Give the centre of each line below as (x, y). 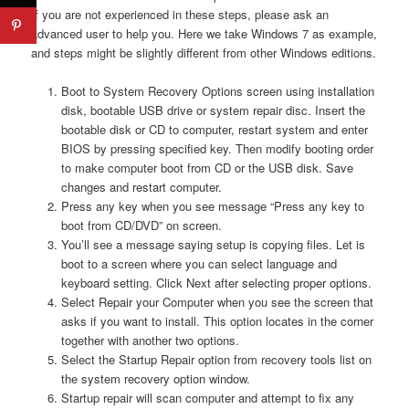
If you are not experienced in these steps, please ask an (180, 14)
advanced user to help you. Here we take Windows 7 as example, (204, 33)
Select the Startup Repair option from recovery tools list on (216, 359)
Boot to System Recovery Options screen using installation (217, 90)
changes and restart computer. (141, 186)
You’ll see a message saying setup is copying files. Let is (213, 244)
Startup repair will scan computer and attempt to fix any (207, 397)
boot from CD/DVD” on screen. (141, 225)
